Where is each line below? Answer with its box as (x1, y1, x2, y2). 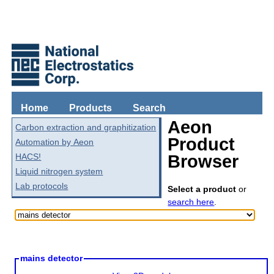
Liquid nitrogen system (15, 166, 103, 177)
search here (168, 197, 215, 207)
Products (69, 103, 113, 114)
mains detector (20, 253, 83, 263)
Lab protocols (15, 181, 68, 191)
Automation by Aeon (15, 137, 94, 147)
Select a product (168, 184, 237, 194)
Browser (168, 152, 239, 172)
